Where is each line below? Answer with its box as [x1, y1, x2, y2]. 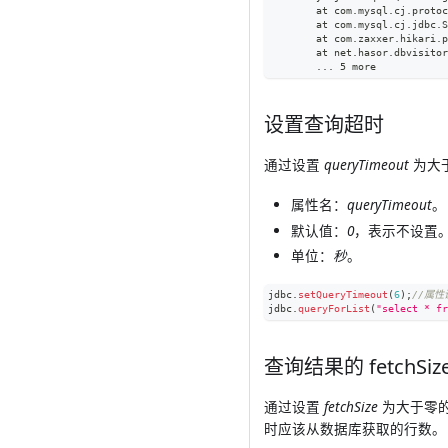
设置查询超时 [263, 111, 384, 138]
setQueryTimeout [297, 289, 388, 301]
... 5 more [315, 60, 376, 72]
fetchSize [323, 397, 378, 417]
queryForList [297, 303, 370, 315]
